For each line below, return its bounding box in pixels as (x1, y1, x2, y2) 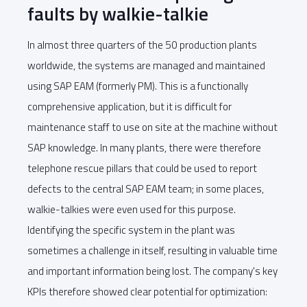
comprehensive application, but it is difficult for (27, 99, 232, 115)
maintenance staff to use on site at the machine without (27, 119, 278, 136)
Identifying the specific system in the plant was (27, 222, 235, 238)
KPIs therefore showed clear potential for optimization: (27, 284, 267, 300)
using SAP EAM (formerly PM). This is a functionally (27, 78, 248, 95)
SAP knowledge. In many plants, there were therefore (27, 140, 261, 156)
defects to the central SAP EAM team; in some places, (27, 181, 264, 197)
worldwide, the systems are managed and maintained (27, 58, 265, 74)
